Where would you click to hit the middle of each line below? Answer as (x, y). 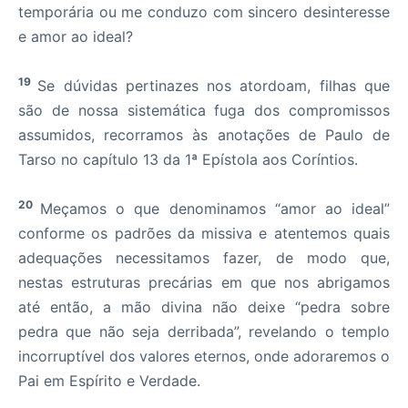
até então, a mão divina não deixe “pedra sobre (204, 307)
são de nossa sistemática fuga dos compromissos (204, 110)
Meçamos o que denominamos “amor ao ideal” (215, 209)
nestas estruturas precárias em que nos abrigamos (204, 282)
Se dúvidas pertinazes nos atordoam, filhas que (214, 86)
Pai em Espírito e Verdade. (109, 381)
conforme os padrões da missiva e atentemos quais (204, 233)
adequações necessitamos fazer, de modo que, (204, 258)
